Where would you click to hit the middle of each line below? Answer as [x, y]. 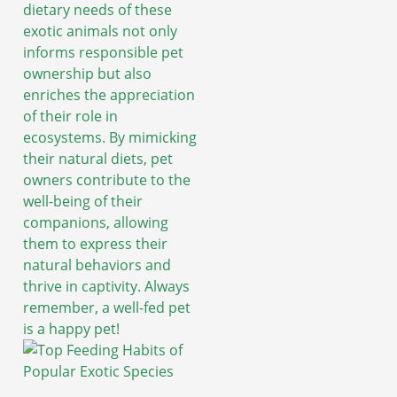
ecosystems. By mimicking [110, 137]
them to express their [95, 243]
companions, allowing [96, 222]
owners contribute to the [107, 179]
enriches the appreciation [109, 94]
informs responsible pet [103, 52]
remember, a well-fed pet [107, 307]
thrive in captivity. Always [106, 286]
